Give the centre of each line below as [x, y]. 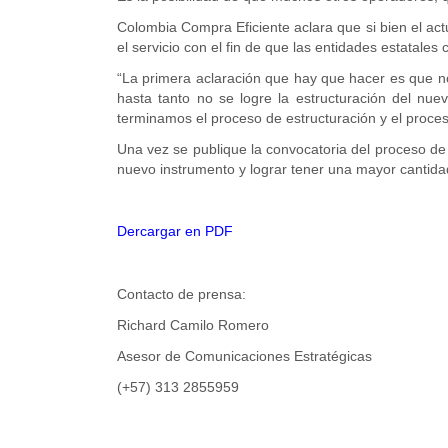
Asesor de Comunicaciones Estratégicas [244, 356]
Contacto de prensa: [181, 293]
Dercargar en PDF [175, 231]
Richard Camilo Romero [193, 325]
